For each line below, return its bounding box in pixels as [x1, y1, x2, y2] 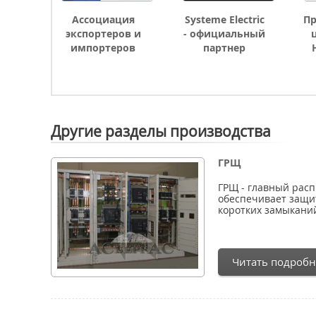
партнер [203, 41, 245, 54]
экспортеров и [65, 27, 141, 40]
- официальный [183, 27, 265, 40]
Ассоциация [71, 13, 135, 26]
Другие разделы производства [51, 121, 271, 141]
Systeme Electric [184, 13, 265, 26]
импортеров [71, 41, 135, 54]
